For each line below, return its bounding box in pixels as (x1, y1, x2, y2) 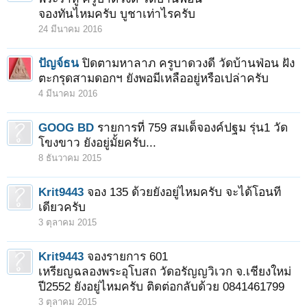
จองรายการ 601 (87, 249, 168, 263)
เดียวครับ (38, 200, 86, 214)
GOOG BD (38, 121, 94, 134)
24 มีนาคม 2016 (38, 24, 102, 34)
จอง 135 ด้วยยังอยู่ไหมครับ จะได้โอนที (87, 185, 281, 199)
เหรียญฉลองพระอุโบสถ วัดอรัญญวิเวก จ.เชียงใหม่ (38, 265, 291, 278)
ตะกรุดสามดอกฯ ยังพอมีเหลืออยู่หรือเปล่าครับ (38, 71, 269, 85)
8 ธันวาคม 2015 (38, 153, 101, 163)
